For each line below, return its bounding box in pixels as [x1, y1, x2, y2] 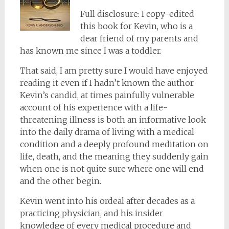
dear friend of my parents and [80, 33, 198, 43]
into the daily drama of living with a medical [19, 127, 194, 137]
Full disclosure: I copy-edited [80, 9, 194, 19]
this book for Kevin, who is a [80, 21, 193, 31]
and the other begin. [19, 176, 101, 186]
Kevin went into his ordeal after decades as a [19, 196, 195, 206]
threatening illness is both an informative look [19, 114, 206, 125]
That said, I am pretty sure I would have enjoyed [19, 65, 208, 76]
